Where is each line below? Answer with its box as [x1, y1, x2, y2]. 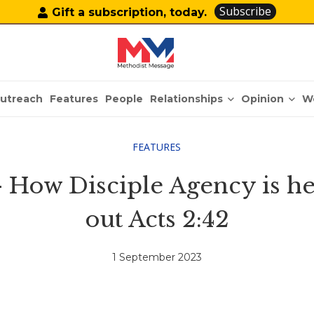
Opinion [241, 92, 285, 105]
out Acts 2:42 [84, 205, 229, 233]
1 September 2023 [111, 251, 202, 264]
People [105, 93, 144, 105]
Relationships [150, 92, 224, 105]
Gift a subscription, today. [52, 5, 207, 19]
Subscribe [219, 4, 272, 19]
